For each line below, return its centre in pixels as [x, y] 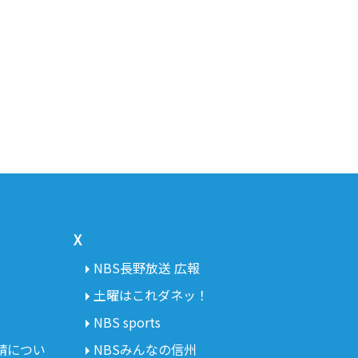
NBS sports [127, 322]
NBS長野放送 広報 [146, 267]
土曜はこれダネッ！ [151, 294]
